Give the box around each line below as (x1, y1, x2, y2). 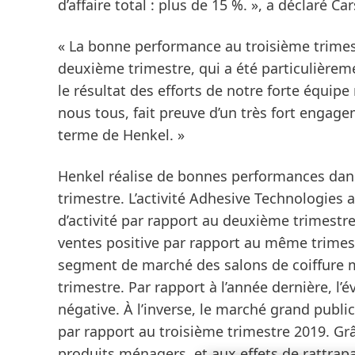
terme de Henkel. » (58, 125, 185, 144)
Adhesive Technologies (189, 189, 343, 208)
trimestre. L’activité (58, 189, 189, 208)
